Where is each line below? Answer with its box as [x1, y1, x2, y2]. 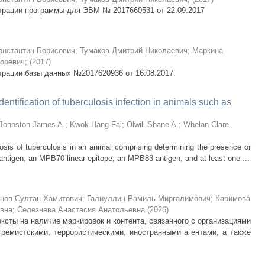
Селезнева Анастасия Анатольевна [17, 205, 145, 214]
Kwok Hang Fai [70, 120, 122, 129]
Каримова [215, 194, 250, 203]
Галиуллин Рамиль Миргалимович [87, 194, 211, 203]
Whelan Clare [183, 120, 229, 129]
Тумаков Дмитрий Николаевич [80, 46, 188, 55]
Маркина [192, 46, 223, 55]
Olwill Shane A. [127, 120, 179, 129]
